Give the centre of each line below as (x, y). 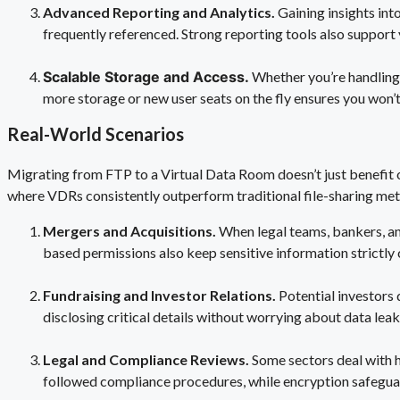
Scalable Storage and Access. (147, 76)
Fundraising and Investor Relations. (161, 296)
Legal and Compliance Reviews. (147, 360)
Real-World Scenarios (96, 134)
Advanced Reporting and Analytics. (160, 12)
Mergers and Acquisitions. (131, 231)
